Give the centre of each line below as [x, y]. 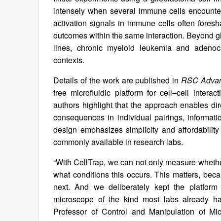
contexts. [69, 60]
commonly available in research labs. [118, 142]
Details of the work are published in [116, 80]
